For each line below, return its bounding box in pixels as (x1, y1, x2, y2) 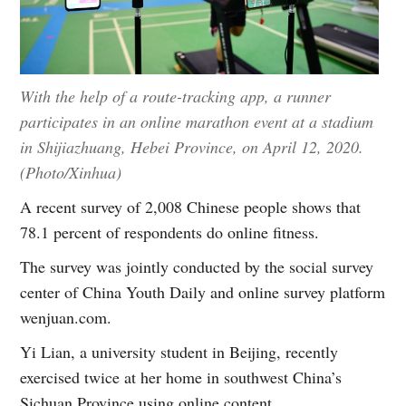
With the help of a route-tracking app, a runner (20, 85, 332, 108)
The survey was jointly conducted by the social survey (20, 256, 374, 278)
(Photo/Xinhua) (20, 161, 122, 184)
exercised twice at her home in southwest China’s (20, 366, 343, 389)
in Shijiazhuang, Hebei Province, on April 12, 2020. (20, 136, 364, 159)
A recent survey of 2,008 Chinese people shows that (20, 196, 362, 218)
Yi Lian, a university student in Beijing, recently (20, 341, 339, 363)
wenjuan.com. (20, 306, 112, 329)
